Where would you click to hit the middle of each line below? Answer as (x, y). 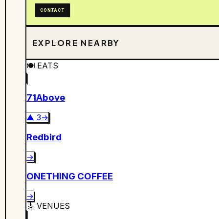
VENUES (53, 206)
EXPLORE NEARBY (76, 43)
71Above (46, 98)
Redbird (44, 137)
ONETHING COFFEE (70, 176)
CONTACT (53, 11)
